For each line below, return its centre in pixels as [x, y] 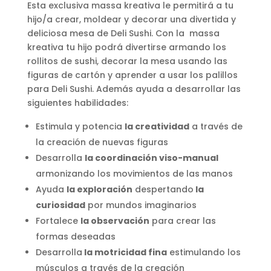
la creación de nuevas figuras [102, 142]
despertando [163, 189]
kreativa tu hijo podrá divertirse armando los [126, 47]
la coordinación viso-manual [151, 158]
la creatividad [157, 126]
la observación [115, 220]
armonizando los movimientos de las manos [134, 173]
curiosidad [60, 205]
